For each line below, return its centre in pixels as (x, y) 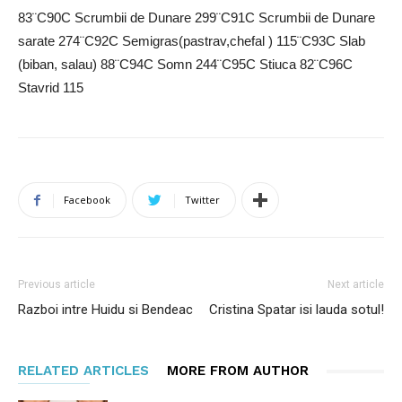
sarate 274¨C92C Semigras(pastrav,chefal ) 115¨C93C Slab (192, 41)
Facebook (87, 200)
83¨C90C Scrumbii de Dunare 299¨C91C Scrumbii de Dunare (197, 18)
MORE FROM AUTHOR (238, 371)
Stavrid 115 (51, 88)
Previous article (57, 285)
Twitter (202, 200)
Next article (356, 285)
